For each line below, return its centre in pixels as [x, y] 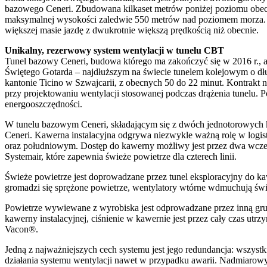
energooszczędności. [44, 104]
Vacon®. [21, 229]
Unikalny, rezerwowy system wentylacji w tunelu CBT [114, 50]
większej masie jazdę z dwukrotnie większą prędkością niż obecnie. [132, 30]
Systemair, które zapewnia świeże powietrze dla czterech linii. [121, 156]
